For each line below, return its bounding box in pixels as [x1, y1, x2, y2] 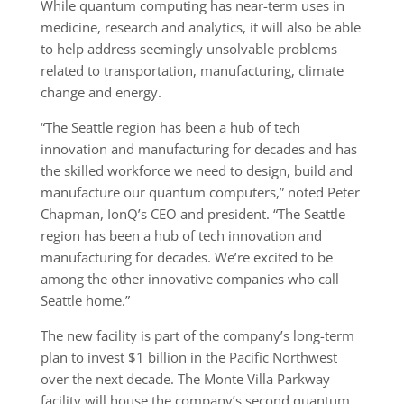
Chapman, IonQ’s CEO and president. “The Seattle [40, 205, 345, 224]
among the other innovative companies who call [40, 270, 339, 289]
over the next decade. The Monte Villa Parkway [40, 370, 330, 389]
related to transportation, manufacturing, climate [40, 61, 344, 80]
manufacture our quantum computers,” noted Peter [40, 183, 360, 202]
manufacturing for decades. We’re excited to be [40, 248, 333, 267]
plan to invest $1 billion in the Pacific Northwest [40, 348, 337, 367]
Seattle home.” [40, 291, 130, 310]
